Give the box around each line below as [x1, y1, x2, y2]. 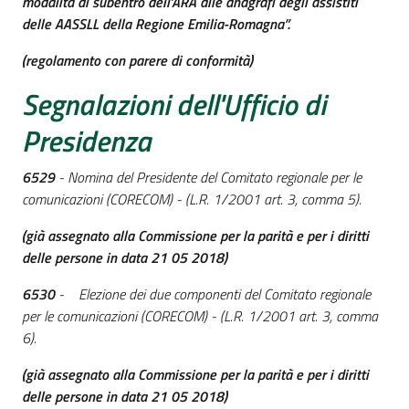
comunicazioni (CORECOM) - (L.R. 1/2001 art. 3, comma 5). [22, 188, 362, 210]
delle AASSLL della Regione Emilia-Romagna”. [22, 13, 290, 35]
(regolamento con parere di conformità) [22, 49, 253, 71]
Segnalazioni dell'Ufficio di [22, 82, 326, 126]
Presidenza [22, 119, 152, 163]
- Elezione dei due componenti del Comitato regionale [58, 283, 371, 305]
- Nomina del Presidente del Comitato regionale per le [58, 166, 362, 188]
